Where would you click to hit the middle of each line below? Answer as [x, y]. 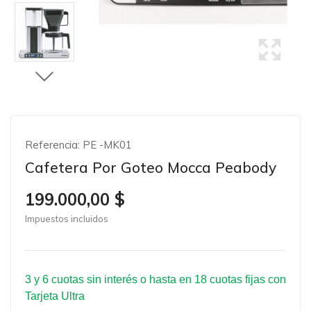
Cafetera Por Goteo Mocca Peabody [151, 167]
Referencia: [52, 145]
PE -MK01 [106, 145]
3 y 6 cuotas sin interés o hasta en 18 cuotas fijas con [155, 279]
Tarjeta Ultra [55, 296]
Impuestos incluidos [67, 219]
